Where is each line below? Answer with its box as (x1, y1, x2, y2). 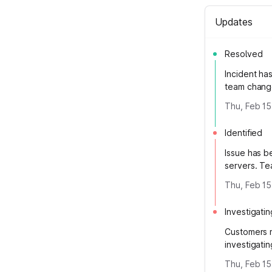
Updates (215, 16, 253, 28)
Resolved (225, 49, 263, 59)
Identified (225, 127, 263, 138)
